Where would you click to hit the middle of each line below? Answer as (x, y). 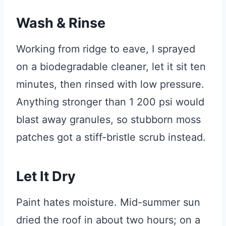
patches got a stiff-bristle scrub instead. (111, 137)
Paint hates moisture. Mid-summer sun (108, 202)
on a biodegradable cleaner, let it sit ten (111, 66)
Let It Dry (46, 177)
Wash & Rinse (61, 23)
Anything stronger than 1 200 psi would (110, 102)
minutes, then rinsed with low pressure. (110, 84)
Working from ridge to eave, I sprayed (106, 49)
